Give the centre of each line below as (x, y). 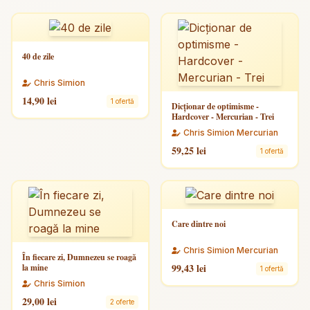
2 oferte (122, 301)
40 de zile (38, 56)
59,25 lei (189, 151)
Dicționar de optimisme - (215, 106)
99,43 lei (189, 268)
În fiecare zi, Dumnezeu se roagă (79, 257)
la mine (35, 267)
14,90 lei (39, 101)
